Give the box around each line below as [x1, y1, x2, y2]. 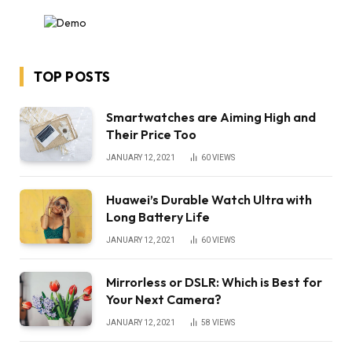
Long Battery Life [106, 208, 210, 225]
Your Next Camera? [106, 291, 222, 307]
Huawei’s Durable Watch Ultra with [106, 191, 312, 207]
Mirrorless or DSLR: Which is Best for [106, 273, 322, 290]
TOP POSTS [34, 68, 111, 85]
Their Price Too [106, 126, 196, 142]
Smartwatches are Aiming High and [106, 108, 316, 125]
